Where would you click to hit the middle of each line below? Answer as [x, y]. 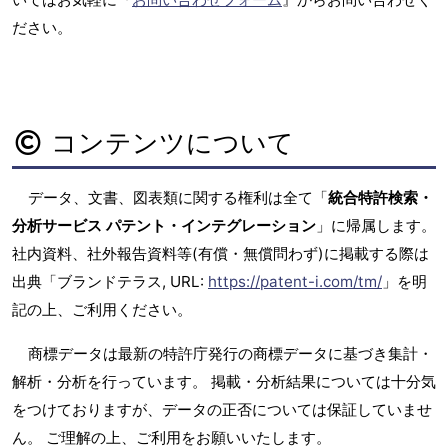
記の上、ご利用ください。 [102, 309]
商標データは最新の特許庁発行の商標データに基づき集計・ [230, 353]
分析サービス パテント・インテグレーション [164, 225]
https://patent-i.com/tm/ [295, 281]
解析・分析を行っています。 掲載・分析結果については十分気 [224, 381]
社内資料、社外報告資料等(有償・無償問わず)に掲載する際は [220, 253]
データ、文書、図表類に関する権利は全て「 [178, 197]
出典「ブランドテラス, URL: [110, 281]
